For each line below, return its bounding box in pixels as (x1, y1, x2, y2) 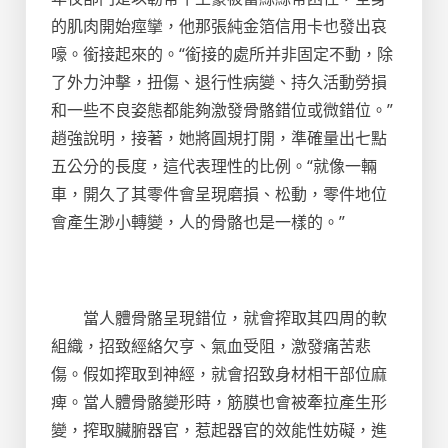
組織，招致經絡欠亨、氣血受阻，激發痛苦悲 (51, 335, 371, 357)
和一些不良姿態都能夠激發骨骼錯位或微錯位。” (51, 99, 393, 121)
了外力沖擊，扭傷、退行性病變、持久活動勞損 (51, 71, 387, 93)
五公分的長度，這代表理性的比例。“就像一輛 (51, 155, 377, 177)
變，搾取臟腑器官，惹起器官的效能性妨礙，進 (51, 419, 387, 441)
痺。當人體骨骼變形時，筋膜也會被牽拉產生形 (51, 391, 387, 413)
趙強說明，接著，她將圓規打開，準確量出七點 (51, 127, 387, 149)
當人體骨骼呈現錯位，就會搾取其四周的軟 (51, 307, 387, 329)
